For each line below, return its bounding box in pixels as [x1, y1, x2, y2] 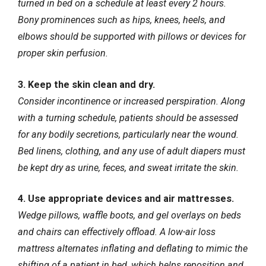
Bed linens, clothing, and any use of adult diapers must [18, 145, 245, 157]
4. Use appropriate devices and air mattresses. [18, 192, 234, 204]
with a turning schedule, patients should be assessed [18, 112, 238, 123]
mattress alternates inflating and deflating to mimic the [18, 242, 248, 254]
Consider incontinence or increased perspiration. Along [18, 95, 245, 107]
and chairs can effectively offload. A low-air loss [18, 226, 216, 237]
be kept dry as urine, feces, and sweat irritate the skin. [18, 161, 239, 173]
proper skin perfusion [18, 47, 106, 59]
